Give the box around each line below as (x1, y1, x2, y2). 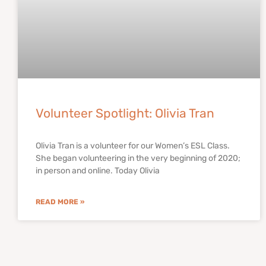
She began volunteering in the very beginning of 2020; (36, 153, 240, 164)
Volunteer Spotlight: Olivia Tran (36, 106, 214, 121)
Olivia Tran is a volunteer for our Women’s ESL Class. (36, 141, 230, 151)
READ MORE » (36, 198, 84, 207)
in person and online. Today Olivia (36, 166, 160, 176)
